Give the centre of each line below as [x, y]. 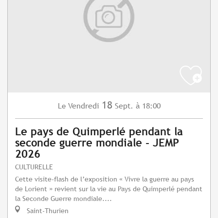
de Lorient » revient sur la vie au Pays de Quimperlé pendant [109, 189]
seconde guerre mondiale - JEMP [97, 143]
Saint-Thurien [47, 211]
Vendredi [83, 106]
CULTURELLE [34, 167]
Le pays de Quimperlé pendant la [99, 132]
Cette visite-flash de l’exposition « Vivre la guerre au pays [105, 179]
